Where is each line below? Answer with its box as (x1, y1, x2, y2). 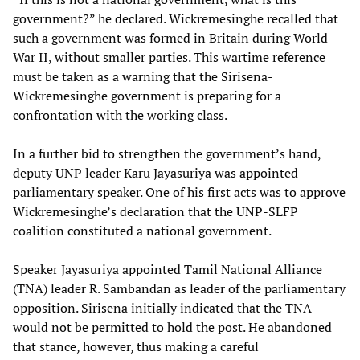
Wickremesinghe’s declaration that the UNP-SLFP (13, 202, 298, 220)
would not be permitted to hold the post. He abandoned (13, 317, 332, 336)
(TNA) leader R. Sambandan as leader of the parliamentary (13, 279, 346, 297)
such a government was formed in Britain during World (13, 28, 328, 47)
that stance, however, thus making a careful (13, 337, 259, 355)
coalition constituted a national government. (13, 221, 272, 239)
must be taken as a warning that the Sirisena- (13, 67, 273, 85)
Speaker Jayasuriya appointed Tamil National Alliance (13, 260, 322, 278)
